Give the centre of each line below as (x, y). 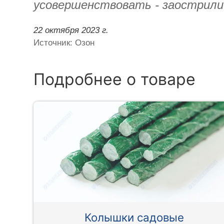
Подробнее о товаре (115, 79)
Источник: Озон (64, 42)
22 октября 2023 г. (71, 30)
